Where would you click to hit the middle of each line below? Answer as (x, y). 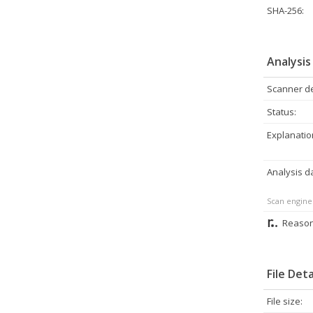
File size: (285, 301)
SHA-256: (285, 10)
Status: (282, 112)
